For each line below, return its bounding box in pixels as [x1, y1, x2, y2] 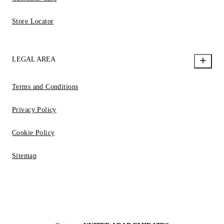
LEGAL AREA [12, 55, 55, 63]
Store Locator [12, 17, 54, 25]
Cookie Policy [12, 128, 55, 136]
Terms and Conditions [12, 82, 78, 90]
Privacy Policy [12, 105, 56, 113]
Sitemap [12, 151, 36, 159]
